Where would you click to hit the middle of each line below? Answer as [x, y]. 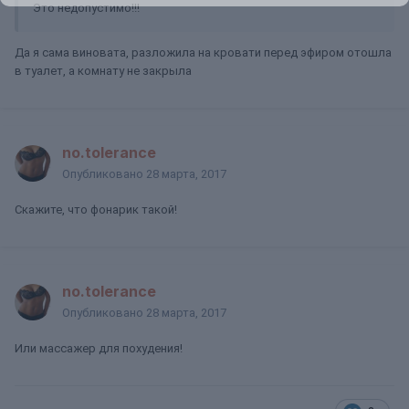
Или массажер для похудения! [99, 348]
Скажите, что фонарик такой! [96, 210]
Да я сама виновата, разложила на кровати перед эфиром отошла [203, 52]
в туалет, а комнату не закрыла [103, 71]
